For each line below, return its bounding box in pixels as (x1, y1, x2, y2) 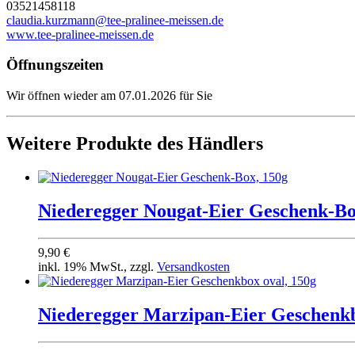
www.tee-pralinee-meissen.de (6, 27, 154, 41)
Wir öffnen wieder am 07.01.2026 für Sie (6, 89, 212, 103)
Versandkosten (157, 259, 230, 273)
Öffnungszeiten (6, 56, 104, 74)
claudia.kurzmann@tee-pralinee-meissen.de (6, 13, 223, 27)
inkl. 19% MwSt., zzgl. (38, 259, 157, 273)
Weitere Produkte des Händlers (6, 133, 263, 155)
